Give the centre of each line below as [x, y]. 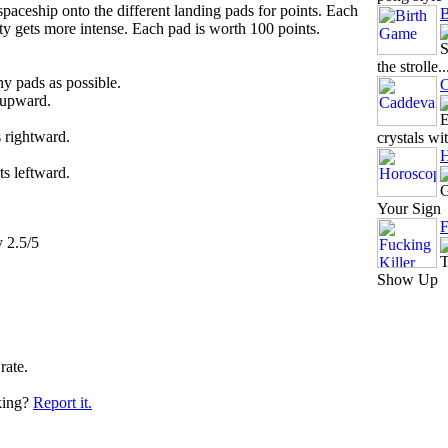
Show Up [407, 279]
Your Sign [409, 208]
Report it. [62, 402]
